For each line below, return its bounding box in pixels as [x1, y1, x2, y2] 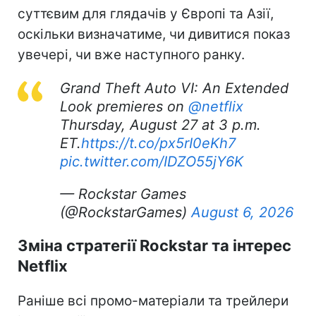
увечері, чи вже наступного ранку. [18, 46, 245, 63]
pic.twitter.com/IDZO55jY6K [60, 152, 243, 170]
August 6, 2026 [191, 203, 293, 221]
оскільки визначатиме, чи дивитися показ [18, 25, 290, 42]
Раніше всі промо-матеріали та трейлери [18, 292, 288, 309]
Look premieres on [60, 97, 188, 115]
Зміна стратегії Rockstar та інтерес [18, 236, 291, 255]
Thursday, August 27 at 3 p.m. [60, 116, 261, 133]
